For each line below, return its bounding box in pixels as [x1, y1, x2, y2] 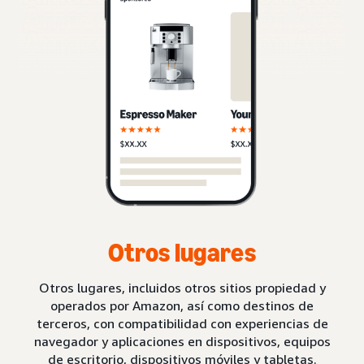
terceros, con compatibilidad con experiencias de [36, 314, 328, 331]
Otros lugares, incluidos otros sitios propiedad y [38, 279, 326, 296]
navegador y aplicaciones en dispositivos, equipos [33, 332, 331, 349]
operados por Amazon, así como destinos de [50, 297, 314, 314]
